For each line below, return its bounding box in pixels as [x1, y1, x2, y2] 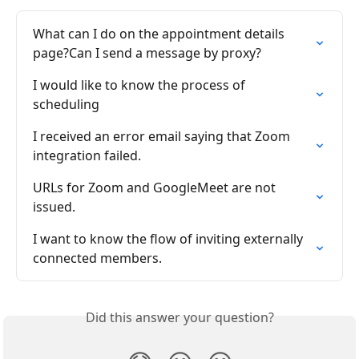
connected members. [33, 249, 162, 268]
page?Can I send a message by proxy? [33, 44, 261, 63]
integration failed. [33, 147, 141, 165]
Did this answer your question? [85, 309, 274, 327]
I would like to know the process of [33, 76, 248, 95]
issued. [33, 198, 75, 216]
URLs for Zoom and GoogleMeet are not [33, 179, 279, 197]
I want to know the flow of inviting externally [33, 230, 306, 248]
